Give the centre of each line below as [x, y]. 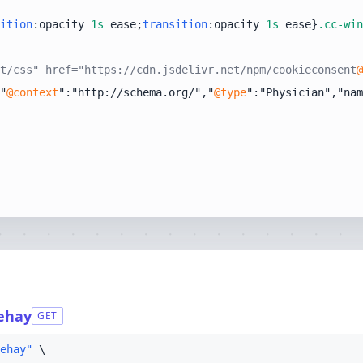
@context [32, 92]
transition [175, 24]
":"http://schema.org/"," [136, 92]
